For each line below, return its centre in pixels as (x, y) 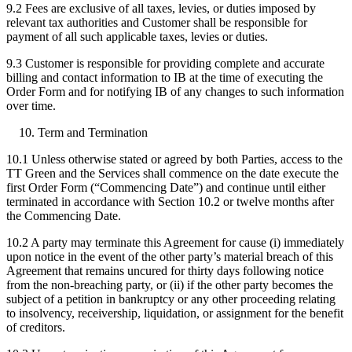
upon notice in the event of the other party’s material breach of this (170, 256)
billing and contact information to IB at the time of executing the (165, 77)
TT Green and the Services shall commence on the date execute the (172, 173)
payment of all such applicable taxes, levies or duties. (137, 36)
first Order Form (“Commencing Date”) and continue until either (166, 187)
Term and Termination (93, 132)
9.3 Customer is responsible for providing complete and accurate (165, 63)
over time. (31, 105)
